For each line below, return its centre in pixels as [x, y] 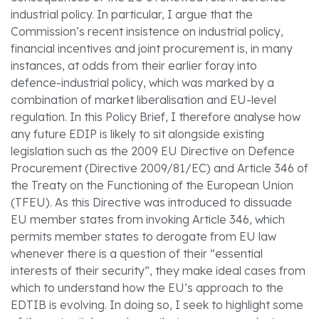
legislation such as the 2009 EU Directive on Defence [153, 151]
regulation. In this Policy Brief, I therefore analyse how [156, 117]
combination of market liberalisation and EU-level [143, 100]
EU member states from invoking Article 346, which [148, 220]
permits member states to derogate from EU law [143, 237]
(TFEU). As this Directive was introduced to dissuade [151, 203]
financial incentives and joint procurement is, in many [152, 49]
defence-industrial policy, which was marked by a [142, 83]
